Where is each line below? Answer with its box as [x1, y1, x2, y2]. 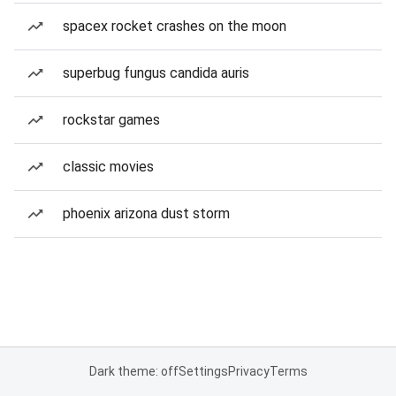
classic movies [63, 158, 154, 175]
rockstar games [63, 111, 160, 128]
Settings [178, 364, 228, 378]
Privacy [227, 364, 270, 378]
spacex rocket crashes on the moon [63, 18, 286, 34]
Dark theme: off [88, 364, 179, 378]
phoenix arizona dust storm [63, 205, 230, 222]
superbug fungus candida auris [63, 65, 249, 81]
